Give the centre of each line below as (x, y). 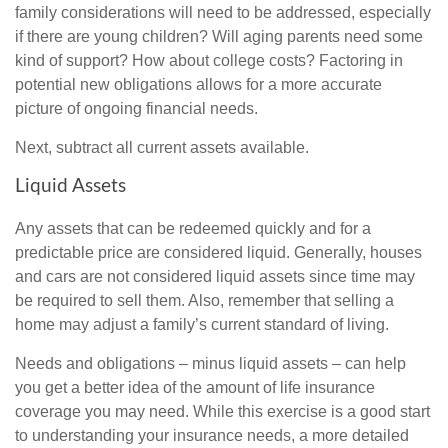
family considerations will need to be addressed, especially (223, 13)
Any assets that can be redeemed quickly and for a (193, 229)
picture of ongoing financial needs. (136, 109)
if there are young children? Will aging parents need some (219, 37)
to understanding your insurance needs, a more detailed (212, 436)
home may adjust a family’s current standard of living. (202, 325)
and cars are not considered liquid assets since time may (215, 277)
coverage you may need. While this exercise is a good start (222, 412)
